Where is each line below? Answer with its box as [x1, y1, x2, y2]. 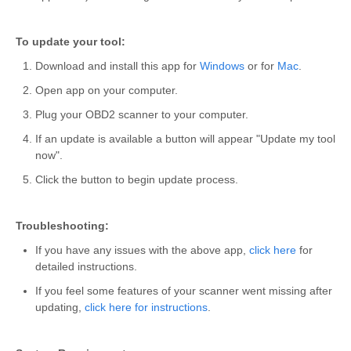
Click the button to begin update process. [35, 172, 238, 186]
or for [244, 59, 277, 72]
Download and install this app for [35, 59, 200, 72]
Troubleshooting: [16, 219, 109, 232]
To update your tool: [16, 34, 125, 48]
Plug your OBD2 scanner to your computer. [35, 107, 248, 121]
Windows [200, 59, 244, 72]
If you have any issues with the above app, [35, 243, 249, 256]
